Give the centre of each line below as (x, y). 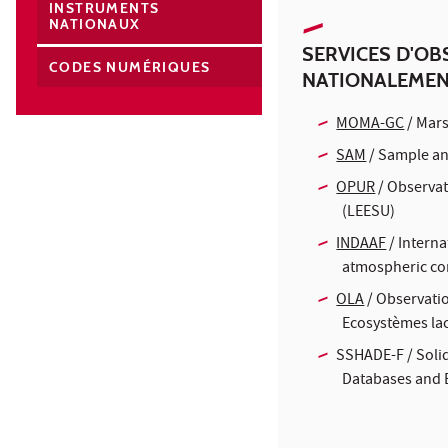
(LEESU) (368, 212)
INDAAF (361, 244)
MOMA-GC (370, 124)
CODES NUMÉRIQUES (130, 66)
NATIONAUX (95, 23)
